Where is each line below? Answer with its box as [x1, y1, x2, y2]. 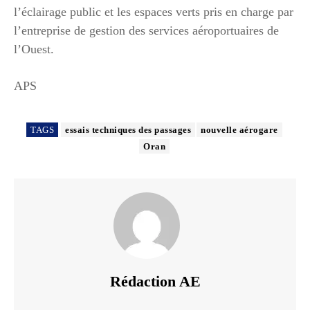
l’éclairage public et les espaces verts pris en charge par [14, 4, 293, 19]
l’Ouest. [14, 42, 54, 56]
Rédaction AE [109, 272, 201, 290]
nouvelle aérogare [201, 124, 278, 135]
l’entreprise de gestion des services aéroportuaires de [14, 23, 279, 37]
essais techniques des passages [65, 124, 192, 135]
